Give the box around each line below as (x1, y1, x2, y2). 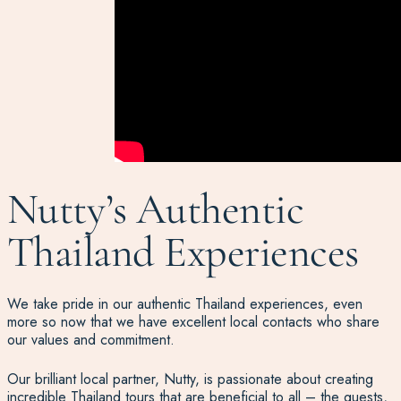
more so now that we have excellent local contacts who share (6, 311, 380, 333)
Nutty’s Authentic (6, 183, 304, 236)
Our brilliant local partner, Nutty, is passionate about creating (6, 369, 373, 390)
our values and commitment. (6, 329, 175, 351)
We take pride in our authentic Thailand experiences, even (6, 294, 363, 315)
